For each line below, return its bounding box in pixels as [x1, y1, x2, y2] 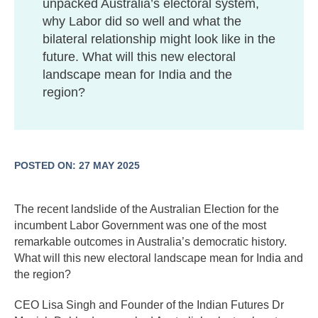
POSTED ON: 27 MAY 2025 [14, 160, 140, 172]
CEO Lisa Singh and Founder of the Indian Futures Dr [14, 299, 284, 312]
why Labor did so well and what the [43, 14, 241, 29]
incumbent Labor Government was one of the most [14, 219, 266, 232]
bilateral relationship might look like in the [43, 32, 275, 47]
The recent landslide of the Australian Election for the [14, 203, 279, 216]
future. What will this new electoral [43, 50, 236, 65]
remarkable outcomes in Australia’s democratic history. [14, 236, 287, 248]
